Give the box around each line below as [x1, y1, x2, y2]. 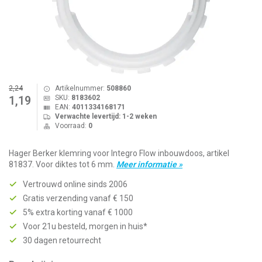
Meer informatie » [116, 160, 182, 169]
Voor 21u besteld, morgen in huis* [23, 222, 147, 231]
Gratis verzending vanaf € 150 [23, 194, 133, 203]
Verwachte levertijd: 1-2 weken [54, 112, 157, 120]
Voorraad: [54, 122, 88, 130]
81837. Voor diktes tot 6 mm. [9, 160, 116, 169]
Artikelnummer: [54, 84, 106, 92]
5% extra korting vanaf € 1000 [23, 208, 133, 217]
